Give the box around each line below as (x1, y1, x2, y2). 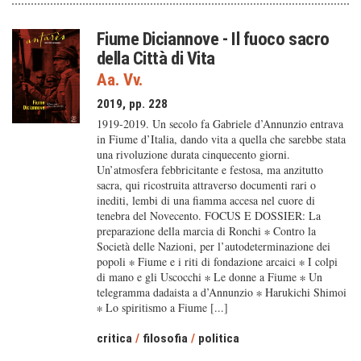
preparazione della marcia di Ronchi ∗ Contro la (96, 223, 316, 239)
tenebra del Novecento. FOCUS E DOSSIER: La (96, 208, 321, 223)
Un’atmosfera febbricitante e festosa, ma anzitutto (96, 162, 323, 177)
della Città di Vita (96, 48, 215, 68)
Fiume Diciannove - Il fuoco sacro (96, 28, 330, 49)
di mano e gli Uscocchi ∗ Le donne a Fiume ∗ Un (96, 269, 322, 284)
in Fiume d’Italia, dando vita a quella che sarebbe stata (96, 131, 346, 147)
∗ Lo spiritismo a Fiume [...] (96, 300, 228, 315)
